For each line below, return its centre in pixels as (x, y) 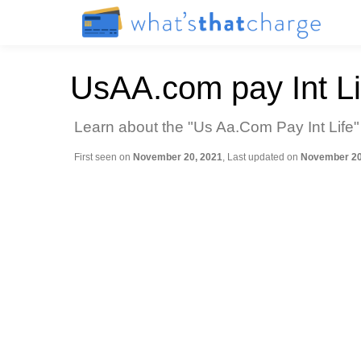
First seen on (104, 157)
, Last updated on (261, 157)
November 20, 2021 (178, 157)
